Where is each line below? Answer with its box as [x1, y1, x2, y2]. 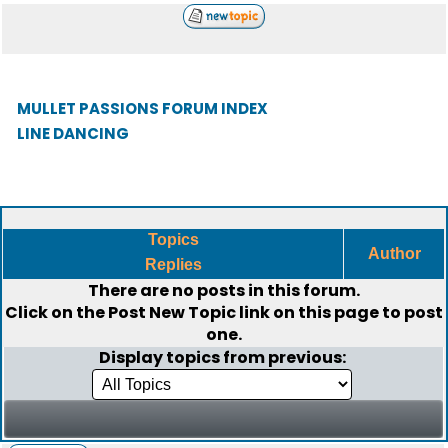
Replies [140, 256, 206, 273]
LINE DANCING [17, 123, 129, 144]
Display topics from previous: [98, 346, 349, 369]
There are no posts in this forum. [88, 279, 360, 302]
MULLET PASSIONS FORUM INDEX [17, 98, 268, 119]
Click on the [5, 301, 108, 324]
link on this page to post [236, 301, 443, 324]
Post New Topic [108, 301, 236, 324]
